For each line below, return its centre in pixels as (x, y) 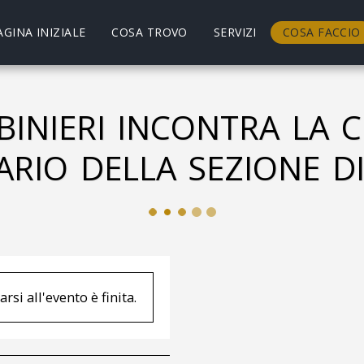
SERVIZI (235, 32)
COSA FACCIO (321, 32)
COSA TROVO (149, 32)
